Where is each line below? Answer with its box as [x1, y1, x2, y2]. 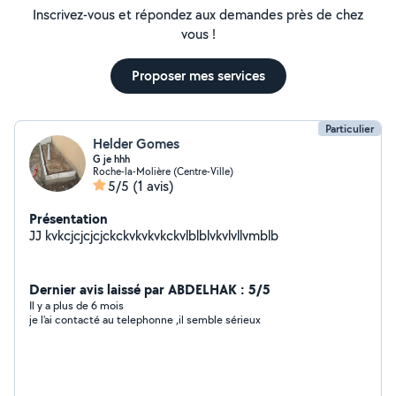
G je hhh [93, 152, 130, 166]
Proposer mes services [131, 66, 265, 85]
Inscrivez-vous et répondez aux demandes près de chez [33, 5, 363, 24]
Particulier [325, 121, 374, 136]
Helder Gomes [93, 134, 179, 153]
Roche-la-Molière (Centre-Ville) [93, 164, 233, 178]
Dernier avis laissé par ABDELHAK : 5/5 [29, 279, 270, 299]
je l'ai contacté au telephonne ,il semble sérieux [29, 312, 261, 327]
